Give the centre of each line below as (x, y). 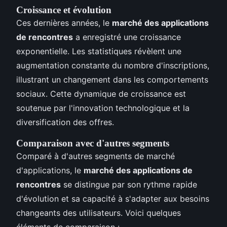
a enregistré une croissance (127, 37)
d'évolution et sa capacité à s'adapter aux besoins (113, 198)
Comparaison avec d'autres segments (93, 143)
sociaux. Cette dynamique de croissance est (101, 93)
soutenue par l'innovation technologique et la (103, 108)
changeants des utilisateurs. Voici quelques (99, 213)
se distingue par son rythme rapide (129, 184)
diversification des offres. (65, 122)
